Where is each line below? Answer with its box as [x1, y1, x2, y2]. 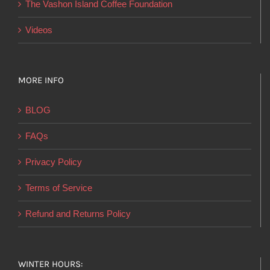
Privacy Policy [25, 157, 82, 167]
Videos [25, 25, 52, 35]
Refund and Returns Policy [25, 209, 131, 219]
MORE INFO [18, 75, 64, 86]
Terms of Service [25, 183, 92, 193]
